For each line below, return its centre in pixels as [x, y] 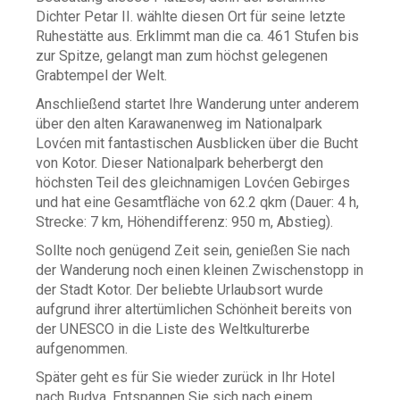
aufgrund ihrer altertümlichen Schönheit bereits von [194, 309]
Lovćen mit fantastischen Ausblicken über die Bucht [197, 143]
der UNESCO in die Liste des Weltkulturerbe [173, 329]
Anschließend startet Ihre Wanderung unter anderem [197, 104]
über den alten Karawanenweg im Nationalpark [179, 124]
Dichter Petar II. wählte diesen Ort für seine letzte [191, 17]
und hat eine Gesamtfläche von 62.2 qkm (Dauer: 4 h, [197, 202]
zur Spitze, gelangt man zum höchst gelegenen [182, 56]
